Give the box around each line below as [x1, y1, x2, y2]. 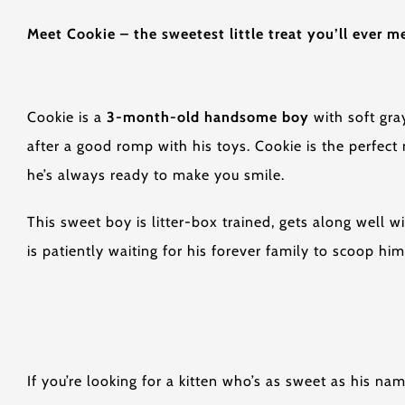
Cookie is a [27, 108, 107, 126]
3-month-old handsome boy [107, 108, 309, 126]
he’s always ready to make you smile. [27, 166, 285, 184]
